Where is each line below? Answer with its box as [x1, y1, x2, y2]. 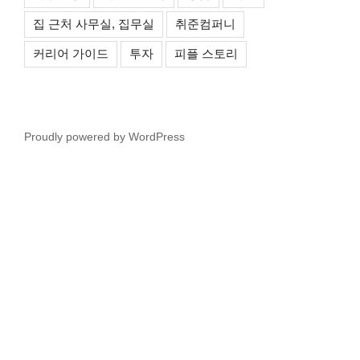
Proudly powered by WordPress [24, 129, 185, 143]
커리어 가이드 [33, 46, 108, 60]
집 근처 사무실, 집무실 [33, 16, 154, 31]
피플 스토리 [174, 46, 238, 60]
